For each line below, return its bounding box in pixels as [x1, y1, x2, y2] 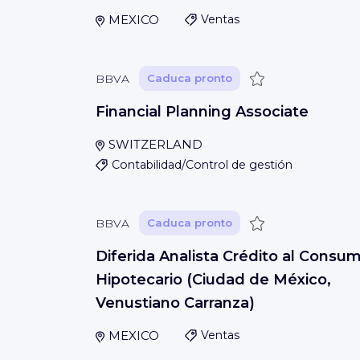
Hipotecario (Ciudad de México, [96, 271, 331, 288]
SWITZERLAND [108, 137, 202, 152]
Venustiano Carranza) [96, 294, 255, 312]
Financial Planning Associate [96, 103, 309, 121]
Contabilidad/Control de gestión [112, 157, 292, 172]
